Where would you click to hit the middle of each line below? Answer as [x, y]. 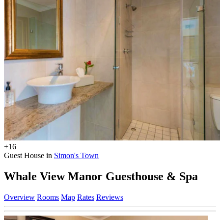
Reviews [110, 197]
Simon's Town [76, 155]
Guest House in [29, 155]
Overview [19, 197]
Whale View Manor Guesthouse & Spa [101, 176]
